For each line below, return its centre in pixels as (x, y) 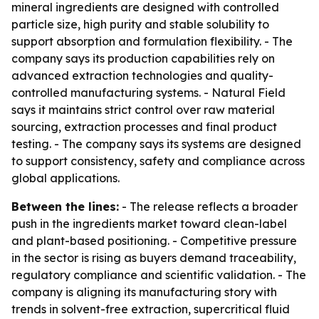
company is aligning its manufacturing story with (144, 292)
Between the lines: (65, 206)
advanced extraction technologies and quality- (142, 75)
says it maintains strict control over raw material (143, 110)
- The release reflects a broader (208, 206)
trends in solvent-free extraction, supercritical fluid (151, 309)
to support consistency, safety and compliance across (158, 161)
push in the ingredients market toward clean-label (149, 224)
